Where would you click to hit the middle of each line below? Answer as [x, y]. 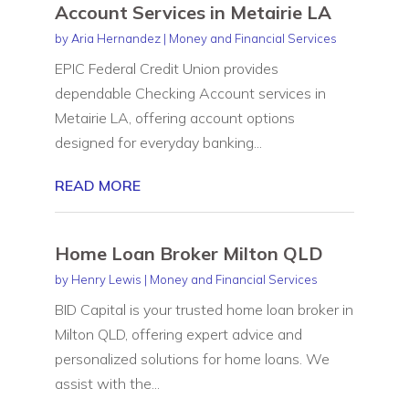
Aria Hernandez [115, 38]
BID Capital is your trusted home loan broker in [204, 309]
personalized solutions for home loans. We [192, 358]
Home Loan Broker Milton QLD [189, 253]
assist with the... [107, 383]
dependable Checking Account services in [190, 93]
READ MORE [97, 185]
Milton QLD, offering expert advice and [178, 334]
